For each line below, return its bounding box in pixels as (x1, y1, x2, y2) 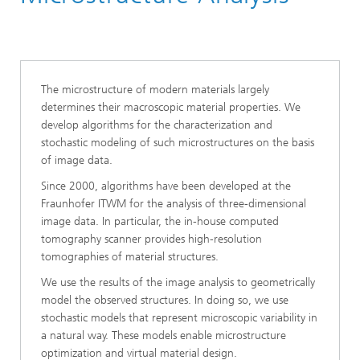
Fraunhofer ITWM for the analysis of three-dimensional (41, 197, 306, 211)
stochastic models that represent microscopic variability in (41, 311, 317, 325)
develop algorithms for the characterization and (41, 118, 272, 132)
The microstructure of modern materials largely (41, 83, 269, 96)
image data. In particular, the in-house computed (41, 215, 279, 228)
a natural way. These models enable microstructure (41, 329, 286, 342)
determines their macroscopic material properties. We (41, 100, 301, 114)
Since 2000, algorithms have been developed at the (41, 179, 291, 193)
